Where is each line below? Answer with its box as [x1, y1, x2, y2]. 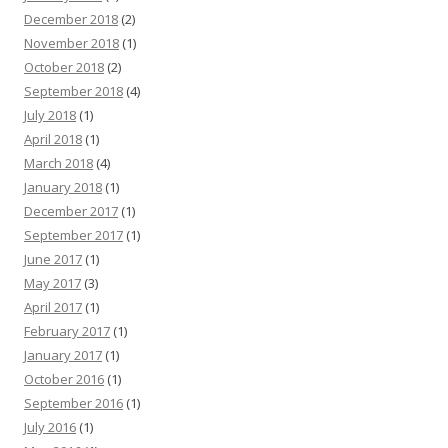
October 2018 [24, 58, 104, 77]
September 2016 [24, 394, 123, 413]
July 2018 [24, 106, 76, 125]
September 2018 [24, 82, 123, 101]
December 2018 [24, 10, 118, 29]
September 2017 [24, 226, 123, 245]
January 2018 [24, 178, 102, 197]
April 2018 [24, 130, 82, 149]
